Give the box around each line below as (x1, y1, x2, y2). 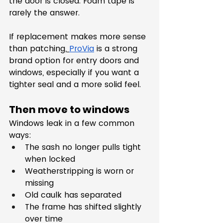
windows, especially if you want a (9, 67, 141, 78)
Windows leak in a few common (9, 117, 137, 129)
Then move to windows (9, 103, 129, 116)
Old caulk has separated (25, 189, 121, 201)
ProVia (69, 43, 94, 54)
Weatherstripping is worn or (25, 165, 136, 177)
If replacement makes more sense (9, 31, 148, 42)
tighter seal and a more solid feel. (9, 79, 141, 90)
